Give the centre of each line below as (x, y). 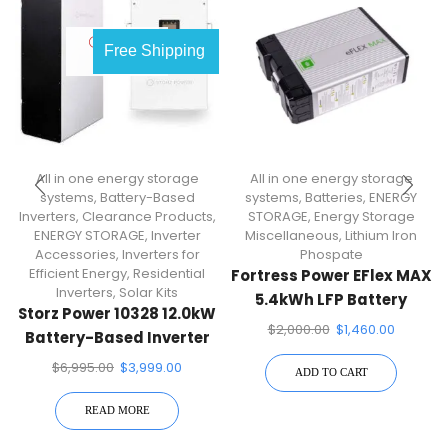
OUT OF (125, 42)
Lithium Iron (381, 235)
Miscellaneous (292, 235)
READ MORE (117, 410)
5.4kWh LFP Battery (331, 299)
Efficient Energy (78, 273)
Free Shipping (156, 50)
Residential (169, 273)
